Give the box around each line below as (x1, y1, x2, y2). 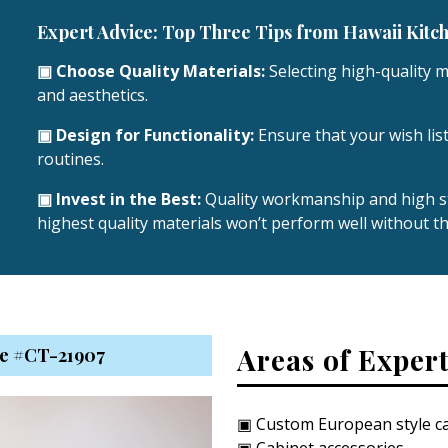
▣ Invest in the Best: (36, 187, 201, 210)
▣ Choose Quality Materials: (36, 59, 265, 82)
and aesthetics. (36, 83, 148, 106)
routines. (36, 147, 104, 170)
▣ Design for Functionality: (36, 123, 254, 146)
